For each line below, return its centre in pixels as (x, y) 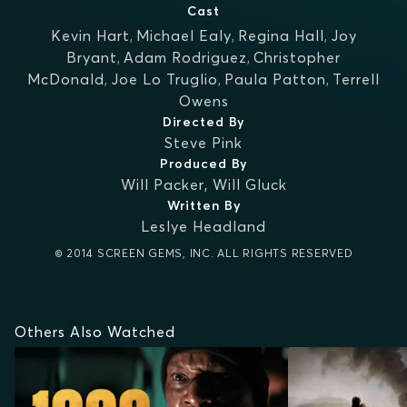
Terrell (356, 79)
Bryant (92, 57)
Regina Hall (281, 35)
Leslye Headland (203, 226)
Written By (203, 205)
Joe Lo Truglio (164, 79)
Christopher (297, 57)
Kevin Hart (90, 35)
